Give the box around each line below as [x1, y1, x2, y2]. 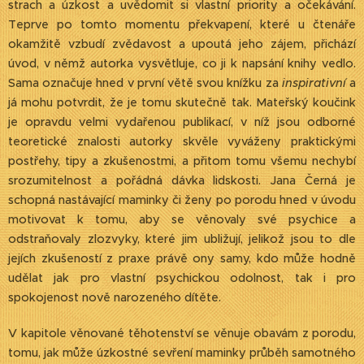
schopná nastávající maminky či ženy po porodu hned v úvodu [8, 193, 356, 207]
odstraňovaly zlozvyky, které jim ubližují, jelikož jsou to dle [8, 232, 356, 246]
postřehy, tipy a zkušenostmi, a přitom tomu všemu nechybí [8, 154, 356, 168]
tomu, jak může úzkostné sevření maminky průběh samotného [8, 345, 356, 360]
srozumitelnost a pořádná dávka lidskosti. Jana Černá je [8, 173, 356, 188]
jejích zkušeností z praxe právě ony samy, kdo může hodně [8, 251, 356, 266]
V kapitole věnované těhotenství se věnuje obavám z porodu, [8, 326, 356, 340]
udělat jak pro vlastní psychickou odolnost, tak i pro [8, 271, 356, 285]
